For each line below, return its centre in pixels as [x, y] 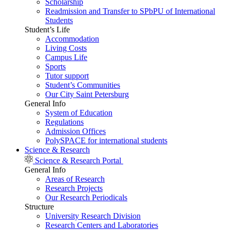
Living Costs [66, 48]
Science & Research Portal [78, 160]
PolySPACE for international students [106, 140]
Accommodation [72, 39]
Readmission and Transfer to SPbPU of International [130, 11]
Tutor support [67, 75]
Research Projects [74, 188]
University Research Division [93, 216]
